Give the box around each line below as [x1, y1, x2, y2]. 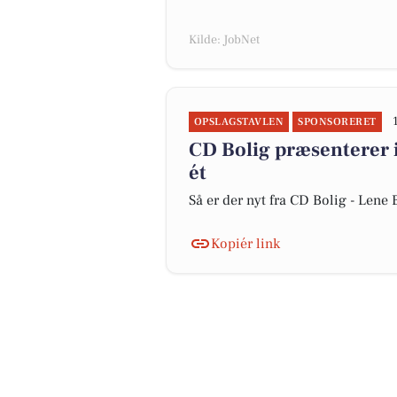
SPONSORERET [298, 115, 377, 128]
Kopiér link [211, 235, 280, 253]
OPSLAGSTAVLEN [194, 115, 284, 128]
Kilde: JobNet [189, 32, 260, 48]
